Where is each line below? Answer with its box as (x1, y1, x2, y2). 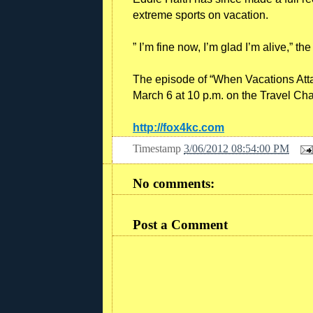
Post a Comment (133, 217, 228, 232)
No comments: (133, 176, 214, 191)
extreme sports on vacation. (133, 8, 268, 21)
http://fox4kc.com (133, 121, 224, 133)
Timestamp (133, 143, 184, 155)
